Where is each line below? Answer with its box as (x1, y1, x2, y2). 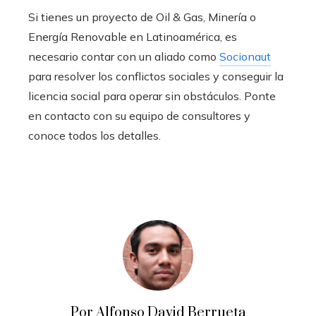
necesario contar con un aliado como (28, 49, 219, 63)
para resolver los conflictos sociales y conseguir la (28, 68, 284, 83)
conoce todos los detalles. (28, 128, 161, 142)
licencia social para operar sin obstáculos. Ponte (28, 88, 276, 103)
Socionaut (219, 49, 271, 63)
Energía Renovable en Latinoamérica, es (28, 29, 237, 44)
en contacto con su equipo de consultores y (28, 108, 250, 123)
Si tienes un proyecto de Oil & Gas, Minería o (28, 9, 256, 24)
